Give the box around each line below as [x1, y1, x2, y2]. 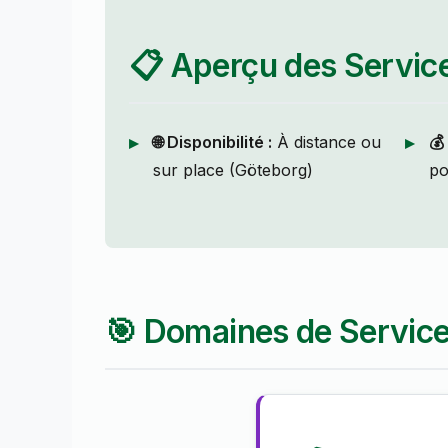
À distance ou [272, 132, 381, 153]
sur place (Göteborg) [153, 160, 313, 181]
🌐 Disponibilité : [153, 132, 272, 153]
